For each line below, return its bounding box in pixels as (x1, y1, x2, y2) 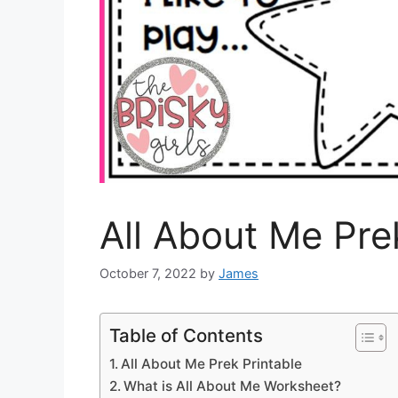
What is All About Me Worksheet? (123, 378, 342, 395)
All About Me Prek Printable (121, 355, 303, 373)
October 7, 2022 (99, 266, 196, 282)
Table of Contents (109, 324, 263, 347)
